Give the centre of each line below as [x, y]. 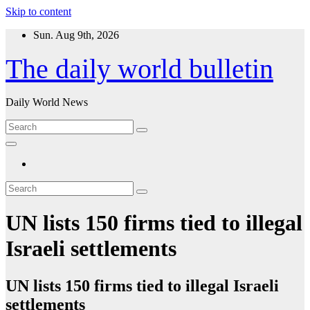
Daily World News [47, 102]
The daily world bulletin [139, 69]
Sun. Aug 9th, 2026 [76, 35]
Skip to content [38, 11]
